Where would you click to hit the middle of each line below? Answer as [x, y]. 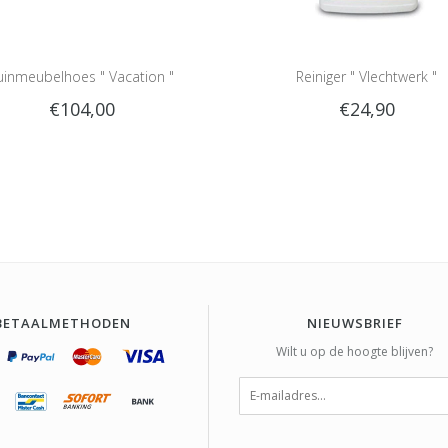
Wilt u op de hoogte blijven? [355, 352]
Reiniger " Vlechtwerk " [366, 77]
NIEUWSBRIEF [354, 323]
